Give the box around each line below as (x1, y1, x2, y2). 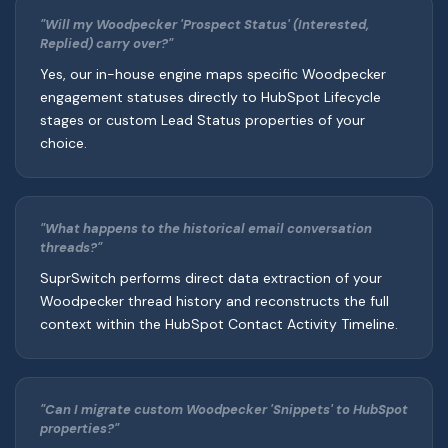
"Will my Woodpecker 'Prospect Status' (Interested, (40, 16, 369, 34)
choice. (40, 134, 87, 153)
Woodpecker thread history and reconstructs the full (40, 292, 389, 311)
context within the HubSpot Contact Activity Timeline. (40, 315, 398, 334)
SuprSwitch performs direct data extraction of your (40, 269, 382, 288)
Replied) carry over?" (40, 35, 173, 53)
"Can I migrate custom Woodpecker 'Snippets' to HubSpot (40, 401, 408, 419)
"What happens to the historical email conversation (40, 220, 372, 238)
